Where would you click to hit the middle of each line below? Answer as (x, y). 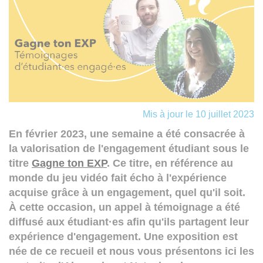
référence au (200, 163)
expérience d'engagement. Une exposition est (123, 236)
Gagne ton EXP (69, 163)
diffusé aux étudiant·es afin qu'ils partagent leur (129, 222)
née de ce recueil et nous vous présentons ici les (131, 251)
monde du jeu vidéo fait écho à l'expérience (118, 178)
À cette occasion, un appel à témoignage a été (124, 207)
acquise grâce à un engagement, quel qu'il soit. (127, 192)
